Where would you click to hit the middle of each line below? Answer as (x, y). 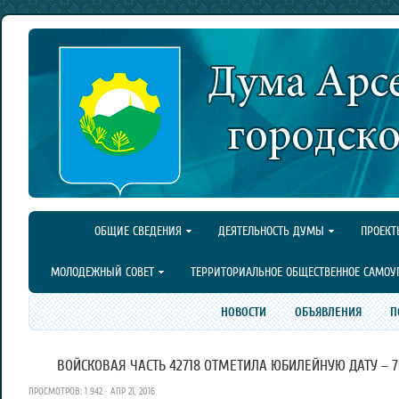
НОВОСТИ (243, 312)
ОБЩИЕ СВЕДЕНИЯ (138, 231)
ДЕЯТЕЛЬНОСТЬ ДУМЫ (271, 231)
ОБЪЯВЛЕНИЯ (328, 312)
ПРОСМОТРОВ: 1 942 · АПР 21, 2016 (92, 391)
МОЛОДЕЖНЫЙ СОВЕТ (102, 272)
